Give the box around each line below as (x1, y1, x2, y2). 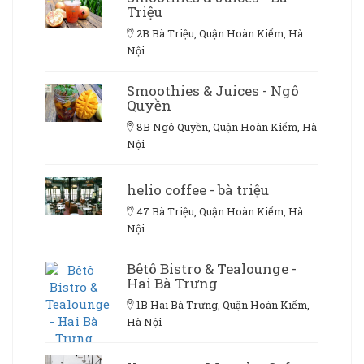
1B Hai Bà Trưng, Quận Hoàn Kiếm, (136, 298, 310, 312)
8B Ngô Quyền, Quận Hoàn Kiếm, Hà (136, 120, 317, 134)
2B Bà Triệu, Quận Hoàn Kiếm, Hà (136, 27, 303, 41)
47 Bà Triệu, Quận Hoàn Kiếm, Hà (136, 205, 303, 219)
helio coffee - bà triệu (127, 180, 269, 200)
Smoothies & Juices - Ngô (127, 81, 299, 101)
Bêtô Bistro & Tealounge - (127, 259, 297, 279)
